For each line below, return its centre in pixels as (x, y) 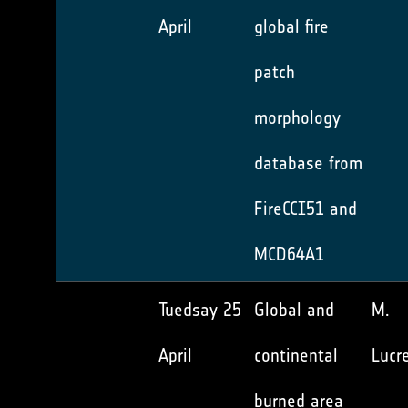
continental (296, 355)
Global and (294, 310)
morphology (297, 117)
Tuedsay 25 (200, 310)
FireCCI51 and (306, 209)
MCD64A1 (289, 254)
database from (308, 163)
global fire (291, 26)
